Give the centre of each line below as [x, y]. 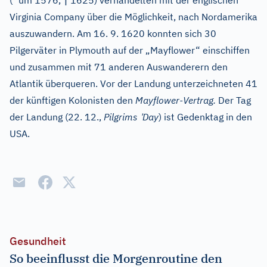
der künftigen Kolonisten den [72, 100]
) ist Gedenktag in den [205, 117]
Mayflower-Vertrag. [176, 100]
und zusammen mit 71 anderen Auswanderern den [119, 67]
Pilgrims [122, 117]
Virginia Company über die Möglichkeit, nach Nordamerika [133, 17]
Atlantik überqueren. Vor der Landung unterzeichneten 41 [133, 83]
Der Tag [233, 100]
